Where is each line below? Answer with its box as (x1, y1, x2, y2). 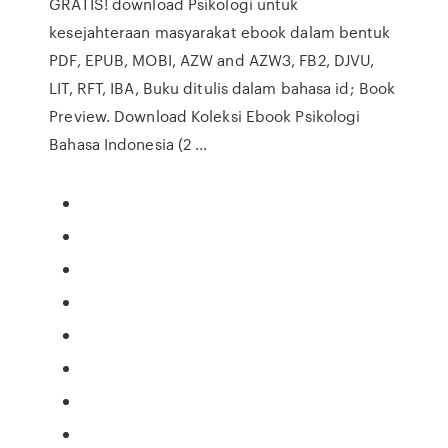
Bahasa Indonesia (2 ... (49, 133, 208, 155)
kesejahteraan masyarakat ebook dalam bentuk (49, 21, 391, 43)
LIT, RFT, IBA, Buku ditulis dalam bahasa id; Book (49, 77, 396, 99)
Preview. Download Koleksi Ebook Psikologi (49, 105, 361, 127)
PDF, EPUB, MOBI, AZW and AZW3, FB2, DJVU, (49, 49, 375, 71)
